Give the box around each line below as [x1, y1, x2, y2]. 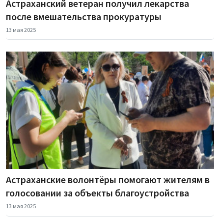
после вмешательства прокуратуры [6, 10, 162, 23]
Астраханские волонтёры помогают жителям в [6, 173, 210, 186]
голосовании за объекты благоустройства [6, 187, 189, 199]
